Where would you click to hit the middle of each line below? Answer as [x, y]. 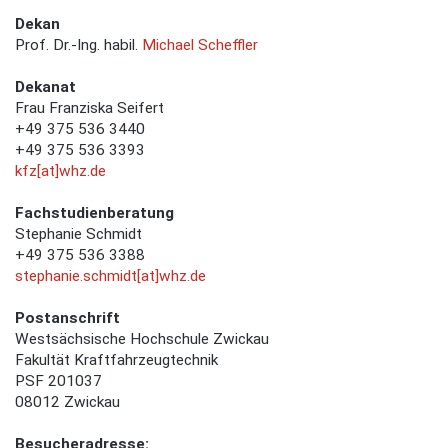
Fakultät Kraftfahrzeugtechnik [116, 360]
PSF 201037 [58, 381]
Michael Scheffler [200, 45]
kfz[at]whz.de [60, 171]
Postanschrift [67, 318]
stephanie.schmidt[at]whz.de [110, 276]
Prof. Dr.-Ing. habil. [78, 45]
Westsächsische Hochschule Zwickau [142, 339]
